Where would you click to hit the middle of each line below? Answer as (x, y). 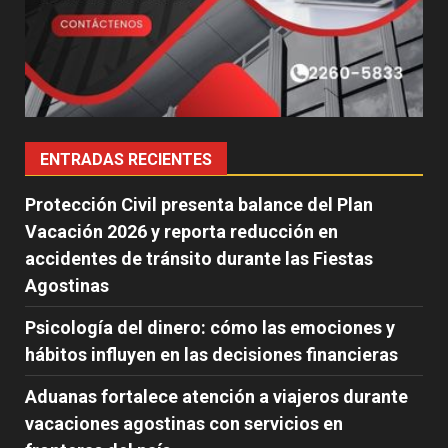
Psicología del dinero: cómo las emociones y (210, 327)
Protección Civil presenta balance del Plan (199, 204)
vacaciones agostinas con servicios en (184, 423)
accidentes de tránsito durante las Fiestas (199, 258)
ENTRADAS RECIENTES (126, 159)
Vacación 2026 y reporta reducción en (181, 231)
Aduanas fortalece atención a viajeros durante (216, 396)
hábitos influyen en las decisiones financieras (211, 354)
